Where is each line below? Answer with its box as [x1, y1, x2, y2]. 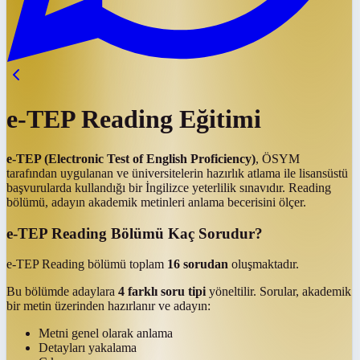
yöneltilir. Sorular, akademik [206, 284, 351, 299]
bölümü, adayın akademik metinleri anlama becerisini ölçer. [6, 194, 306, 209]
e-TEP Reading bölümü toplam [6, 257, 167, 272]
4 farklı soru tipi [118, 284, 206, 299]
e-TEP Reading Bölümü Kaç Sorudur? [6, 224, 263, 242]
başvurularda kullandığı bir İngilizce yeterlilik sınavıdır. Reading [6, 180, 331, 194]
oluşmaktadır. [228, 257, 299, 272]
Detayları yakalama [39, 341, 137, 355]
